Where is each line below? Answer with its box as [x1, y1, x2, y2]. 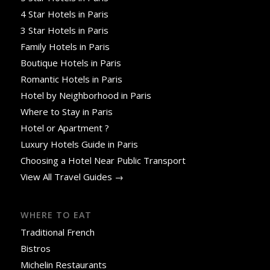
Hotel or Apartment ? [20, 121, 109, 134]
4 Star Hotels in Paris [20, 7, 108, 20]
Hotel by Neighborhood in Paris [20, 89, 151, 101]
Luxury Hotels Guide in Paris [20, 137, 138, 150]
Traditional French [20, 225, 95, 238]
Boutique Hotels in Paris [20, 56, 121, 69]
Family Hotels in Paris [20, 40, 110, 52]
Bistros [20, 242, 51, 254]
